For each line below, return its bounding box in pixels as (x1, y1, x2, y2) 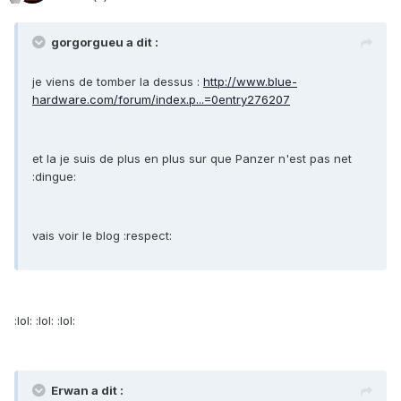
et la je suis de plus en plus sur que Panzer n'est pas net (32, 151, 352, 166)
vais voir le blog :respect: (32, 228, 172, 243)
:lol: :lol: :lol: (14, 313, 75, 328)
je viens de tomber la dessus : (32, 74, 203, 90)
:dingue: (32, 169, 76, 184)
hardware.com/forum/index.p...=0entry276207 (32, 92, 290, 107)
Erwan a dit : (51, 383, 124, 398)
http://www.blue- (203, 74, 297, 90)
